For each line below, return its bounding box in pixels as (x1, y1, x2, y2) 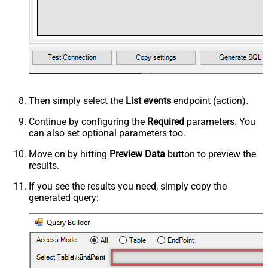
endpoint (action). (171, 95, 248, 106)
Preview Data (109, 148, 165, 160)
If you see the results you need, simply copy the (29, 180, 227, 192)
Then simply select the (29, 95, 126, 106)
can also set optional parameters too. (29, 127, 185, 139)
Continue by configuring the (29, 115, 147, 127)
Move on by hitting (29, 148, 109, 160)
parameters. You (184, 115, 255, 127)
